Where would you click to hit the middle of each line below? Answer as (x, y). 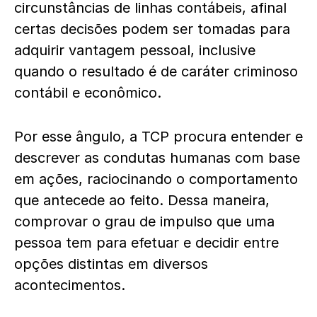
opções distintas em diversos (111, 264)
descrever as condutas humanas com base (157, 158)
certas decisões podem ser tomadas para (152, 29)
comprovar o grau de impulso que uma (144, 222)
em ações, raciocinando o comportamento (156, 179)
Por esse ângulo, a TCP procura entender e (158, 137)
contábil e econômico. (88, 93)
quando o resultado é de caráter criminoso (156, 72)
